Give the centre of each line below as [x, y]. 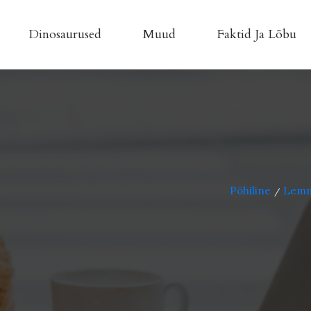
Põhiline [250, 191]
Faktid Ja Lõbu [257, 34]
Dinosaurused [65, 34]
